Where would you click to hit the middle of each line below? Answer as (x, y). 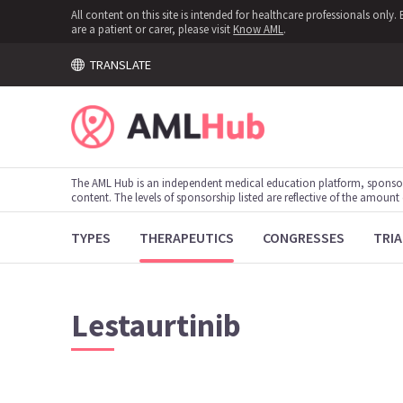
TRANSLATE (117, 64)
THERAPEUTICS (187, 237)
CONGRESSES (304, 237)
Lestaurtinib (157, 325)
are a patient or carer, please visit (152, 29)
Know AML (259, 29)
